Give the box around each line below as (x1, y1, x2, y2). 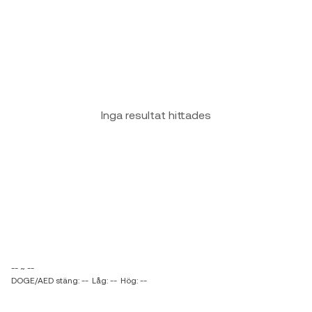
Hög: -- (120, 276, 147, 286)
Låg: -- (92, 276, 117, 286)
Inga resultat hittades (101, 109, 211, 122)
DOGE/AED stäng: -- (11, 276, 88, 286)
